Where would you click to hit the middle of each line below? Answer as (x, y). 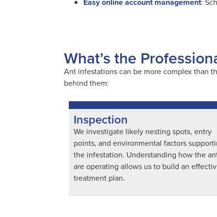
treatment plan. (99, 178)
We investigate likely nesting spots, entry (143, 131)
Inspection (101, 119)
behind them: (86, 83)
